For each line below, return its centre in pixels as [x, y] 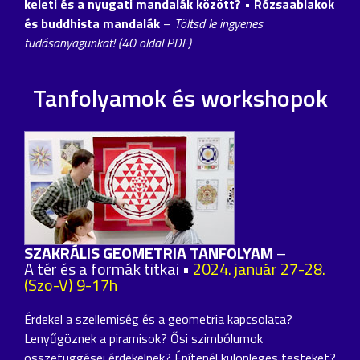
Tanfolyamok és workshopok [180, 98]
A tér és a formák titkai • [108, 268]
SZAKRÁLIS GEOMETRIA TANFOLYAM [149, 252]
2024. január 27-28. [259, 268]
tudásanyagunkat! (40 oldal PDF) [108, 42]
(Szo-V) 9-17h [71, 284]
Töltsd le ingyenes [219, 23]
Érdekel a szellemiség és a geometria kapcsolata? [158, 319]
